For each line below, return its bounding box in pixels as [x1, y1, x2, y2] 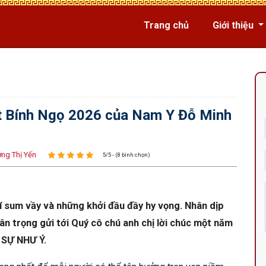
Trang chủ [143, 20, 189, 31]
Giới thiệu [212, 20, 256, 31]
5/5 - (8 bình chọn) [103, 151, 150, 158]
